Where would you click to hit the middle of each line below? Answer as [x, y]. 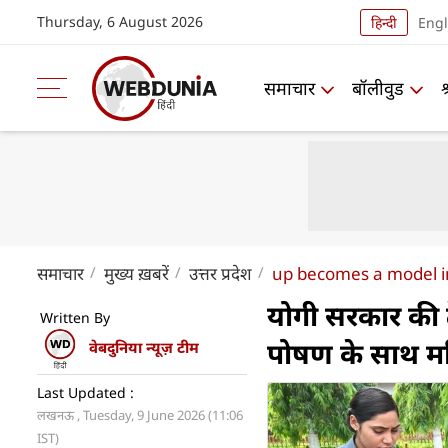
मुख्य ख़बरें [136, 273]
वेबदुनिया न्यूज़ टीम [144, 347]
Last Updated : [85, 392]
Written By [75, 317]
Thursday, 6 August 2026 [120, 21]
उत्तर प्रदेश [220, 273]
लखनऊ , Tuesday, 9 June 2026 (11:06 [140, 415]
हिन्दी [384, 22]
